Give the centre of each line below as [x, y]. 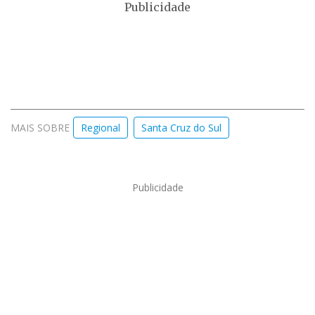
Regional [101, 128]
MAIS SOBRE [40, 128]
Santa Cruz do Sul [181, 128]
